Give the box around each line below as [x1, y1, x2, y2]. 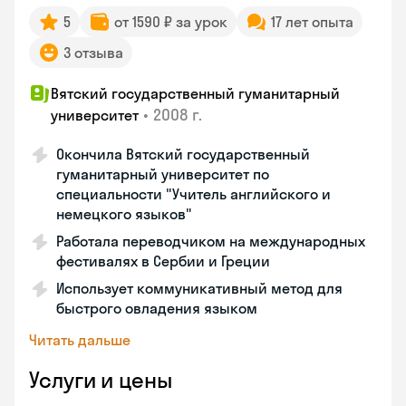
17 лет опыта [271, 13, 353, 31]
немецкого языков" [56, 205, 192, 223]
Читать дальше [29, 331, 130, 349]
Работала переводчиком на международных [56, 232, 365, 250]
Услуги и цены [29, 366, 172, 393]
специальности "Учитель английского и [56, 185, 331, 203]
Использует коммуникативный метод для [56, 279, 343, 297]
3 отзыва [63, 43, 123, 62]
